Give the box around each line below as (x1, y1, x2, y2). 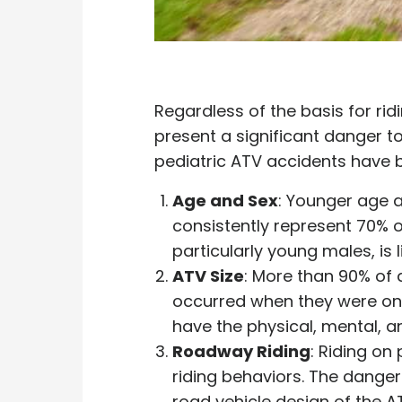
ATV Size (172, 264, 244, 287)
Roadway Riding (172, 339, 310, 363)
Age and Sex (172, 188, 278, 212)
